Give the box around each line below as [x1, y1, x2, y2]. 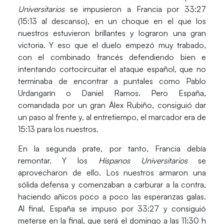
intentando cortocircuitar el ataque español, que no [17, 64, 206, 74]
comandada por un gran [17, 100, 109, 110]
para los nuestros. [34, 124, 98, 134]
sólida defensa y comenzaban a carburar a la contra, [17, 179, 206, 189]
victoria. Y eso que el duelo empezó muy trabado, [17, 40, 206, 50]
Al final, [17, 203, 49, 213]
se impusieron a [64, 4, 136, 14]
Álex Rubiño [108, 100, 152, 110]
